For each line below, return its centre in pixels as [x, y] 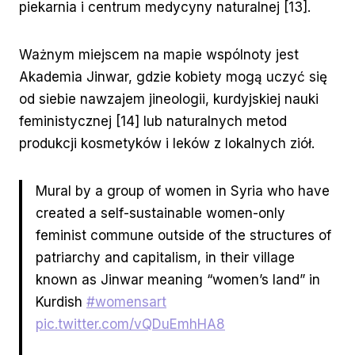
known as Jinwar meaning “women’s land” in [178, 280]
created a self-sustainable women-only [160, 214]
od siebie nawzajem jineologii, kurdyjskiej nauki [169, 99]
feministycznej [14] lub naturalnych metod [153, 122]
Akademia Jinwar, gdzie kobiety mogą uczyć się [173, 77]
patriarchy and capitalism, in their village [165, 258]
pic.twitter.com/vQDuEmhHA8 [130, 324]
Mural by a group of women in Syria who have [183, 191]
